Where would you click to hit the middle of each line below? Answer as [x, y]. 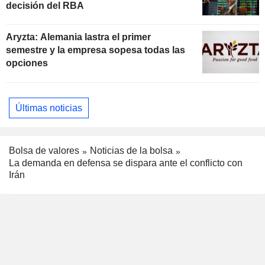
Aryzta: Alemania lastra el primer [78, 37]
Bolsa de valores [44, 151]
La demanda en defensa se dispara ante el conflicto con [126, 163]
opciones [27, 63]
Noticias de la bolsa [131, 151]
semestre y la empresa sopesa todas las [96, 50]
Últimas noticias [49, 108]
